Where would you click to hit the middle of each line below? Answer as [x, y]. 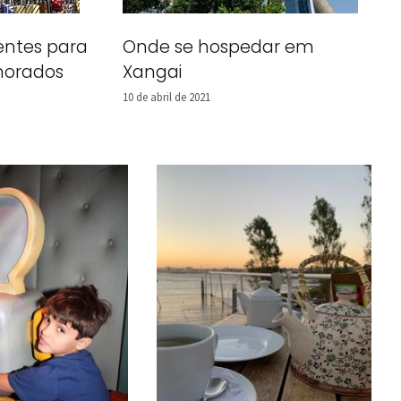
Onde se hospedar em [218, 47]
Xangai [152, 72]
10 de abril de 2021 [166, 97]
